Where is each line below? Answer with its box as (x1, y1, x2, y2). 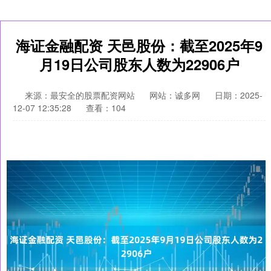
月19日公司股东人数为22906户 (39, 54, 240, 74)
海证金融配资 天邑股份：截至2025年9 (16, 35, 263, 56)
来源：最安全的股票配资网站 (25, 89, 137, 101)
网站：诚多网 (149, 89, 200, 101)
